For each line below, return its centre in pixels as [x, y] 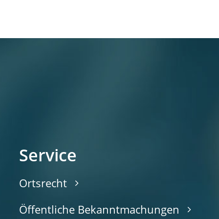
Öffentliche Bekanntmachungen [99, 209]
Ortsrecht [43, 183]
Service [48, 155]
